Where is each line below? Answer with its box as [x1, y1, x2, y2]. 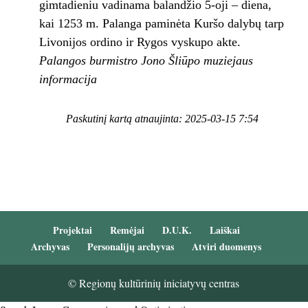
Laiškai [209, 223, 240, 238]
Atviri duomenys [192, 239, 262, 254]
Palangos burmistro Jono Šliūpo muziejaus [38, 53, 253, 67]
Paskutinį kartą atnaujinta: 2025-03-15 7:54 [65, 113, 258, 126]
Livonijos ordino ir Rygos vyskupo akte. [38, 34, 241, 49]
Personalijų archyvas [87, 239, 175, 254]
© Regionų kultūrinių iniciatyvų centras [68, 276, 240, 291]
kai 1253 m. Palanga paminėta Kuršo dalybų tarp [38, 16, 284, 30]
